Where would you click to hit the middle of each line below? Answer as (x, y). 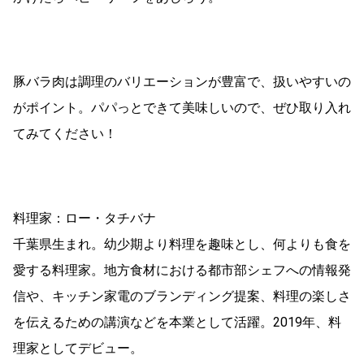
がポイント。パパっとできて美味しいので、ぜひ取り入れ (182, 107)
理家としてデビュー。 (78, 348)
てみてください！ (65, 133)
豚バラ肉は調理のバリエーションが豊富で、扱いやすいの (182, 81)
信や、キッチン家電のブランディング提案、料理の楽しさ (182, 296)
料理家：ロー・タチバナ (84, 218)
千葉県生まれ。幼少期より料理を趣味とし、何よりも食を (182, 244)
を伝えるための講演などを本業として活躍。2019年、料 (177, 322)
